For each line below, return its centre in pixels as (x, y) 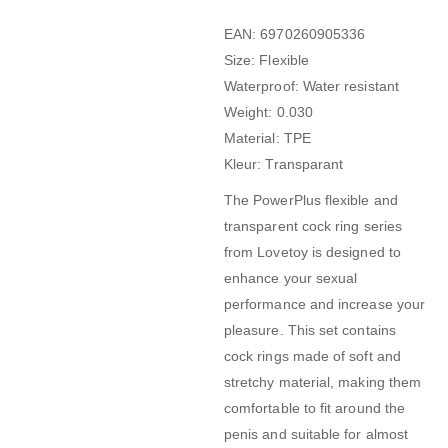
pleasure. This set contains (310, 330)
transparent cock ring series (313, 226)
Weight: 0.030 (268, 112)
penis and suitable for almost (316, 434)
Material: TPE (267, 138)
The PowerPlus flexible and (311, 200)
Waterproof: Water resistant (311, 86)
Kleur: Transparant (284, 164)
